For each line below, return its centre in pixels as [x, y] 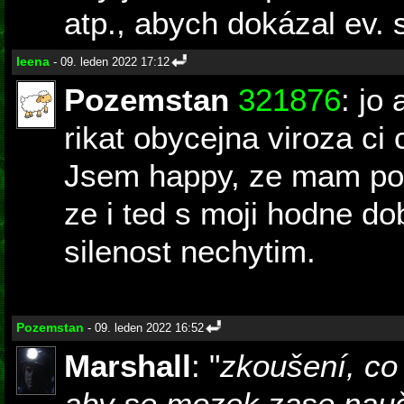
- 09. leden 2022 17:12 [110, 62]
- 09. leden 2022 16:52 [144, 328]
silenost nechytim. [190, 252]
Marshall [128, 366]
